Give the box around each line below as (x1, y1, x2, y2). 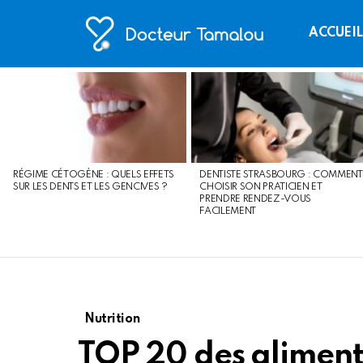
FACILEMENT (199, 207, 257, 217)
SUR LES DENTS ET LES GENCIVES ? (13, 182, 168, 193)
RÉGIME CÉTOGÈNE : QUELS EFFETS (13, 170, 175, 181)
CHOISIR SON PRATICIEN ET (199, 182, 322, 193)
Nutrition (84, 313, 140, 327)
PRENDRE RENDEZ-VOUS (199, 194, 312, 205)
